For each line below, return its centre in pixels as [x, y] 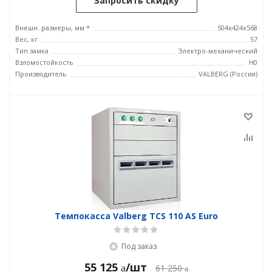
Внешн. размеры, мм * [53, 28]
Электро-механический [218, 51]
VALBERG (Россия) [228, 74]
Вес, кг [26, 39]
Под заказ [139, 246]
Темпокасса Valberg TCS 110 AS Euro [136, 216]
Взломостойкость [44, 62]
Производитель [41, 74]
